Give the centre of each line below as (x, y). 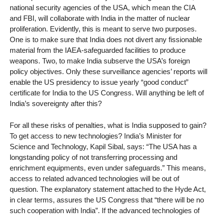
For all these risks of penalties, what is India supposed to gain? (108, 125)
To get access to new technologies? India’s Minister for (96, 136)
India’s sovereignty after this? (56, 104)
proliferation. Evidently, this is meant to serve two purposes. (103, 29)
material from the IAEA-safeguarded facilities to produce (98, 50)
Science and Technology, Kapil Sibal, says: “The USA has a (103, 147)
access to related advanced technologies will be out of (94, 179)
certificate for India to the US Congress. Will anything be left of (107, 93)
